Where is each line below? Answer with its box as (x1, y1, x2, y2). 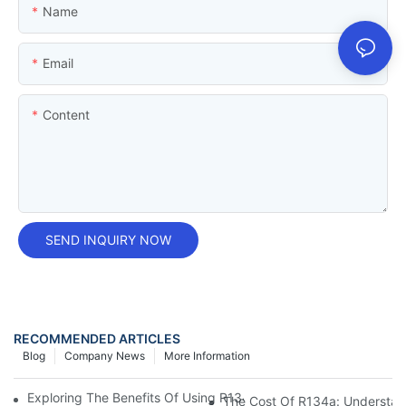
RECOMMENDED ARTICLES (14, 331, 180, 347)
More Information (164, 349, 250, 363)
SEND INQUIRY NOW (45, 231, 171, 247)
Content (43, 106, 90, 122)
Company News (64, 349, 145, 363)
